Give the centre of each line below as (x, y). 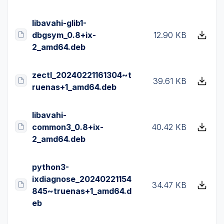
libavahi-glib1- (59, 23)
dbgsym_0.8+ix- (64, 35)
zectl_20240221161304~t (82, 75)
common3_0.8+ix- (68, 127)
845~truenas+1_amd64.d (82, 191)
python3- (50, 167)
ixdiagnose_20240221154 (82, 179)
